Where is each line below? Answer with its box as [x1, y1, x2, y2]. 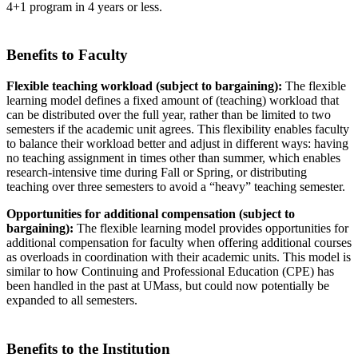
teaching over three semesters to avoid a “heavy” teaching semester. [6, 180, 345, 194]
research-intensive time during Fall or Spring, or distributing [6, 165, 307, 180]
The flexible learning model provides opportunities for [77, 221, 348, 236]
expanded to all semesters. [6, 293, 141, 308]
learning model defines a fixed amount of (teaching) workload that [6, 93, 339, 108]
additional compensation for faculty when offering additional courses [6, 236, 352, 250]
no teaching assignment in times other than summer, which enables [6, 151, 340, 165]
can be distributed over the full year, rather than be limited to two [6, 108, 331, 122]
